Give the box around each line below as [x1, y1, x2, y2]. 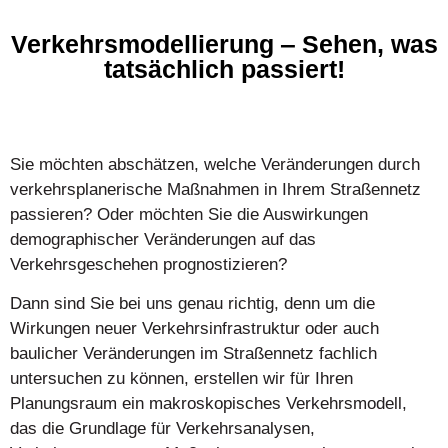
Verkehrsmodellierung [10, 30, 281, 58]
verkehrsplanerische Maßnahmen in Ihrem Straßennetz [10, 180, 421, 199]
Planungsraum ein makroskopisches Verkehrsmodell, [10, 394, 407, 414]
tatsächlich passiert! [103, 55, 345, 83]
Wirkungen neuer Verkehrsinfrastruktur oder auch [10, 319, 379, 339]
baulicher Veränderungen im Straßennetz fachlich [10, 344, 377, 364]
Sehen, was [294, 30, 438, 58]
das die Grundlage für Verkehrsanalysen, [10, 419, 315, 439]
